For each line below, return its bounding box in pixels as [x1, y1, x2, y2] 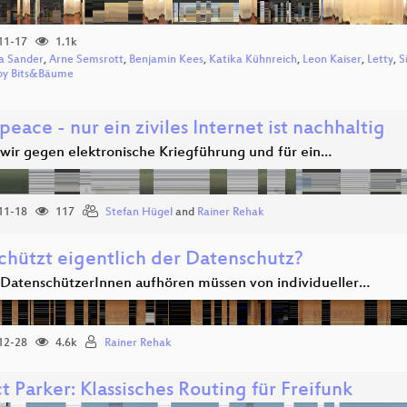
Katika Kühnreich [209, 54, 297, 66]
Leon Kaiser [303, 54, 362, 66]
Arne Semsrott [49, 54, 124, 66]
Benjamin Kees [129, 54, 203, 66]
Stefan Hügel [105, 206, 173, 219]
